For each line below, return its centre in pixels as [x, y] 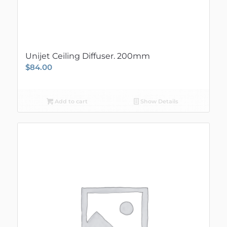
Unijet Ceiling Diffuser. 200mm [87, 56]
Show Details [159, 101]
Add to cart [70, 101]
